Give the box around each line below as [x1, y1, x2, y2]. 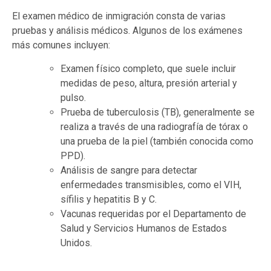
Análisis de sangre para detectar [60, 164, 197, 176]
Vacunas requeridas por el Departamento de [60, 207, 246, 220]
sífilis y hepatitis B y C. [60, 193, 157, 205]
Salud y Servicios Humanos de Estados [60, 222, 227, 234]
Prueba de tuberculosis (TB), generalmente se [60, 106, 255, 118]
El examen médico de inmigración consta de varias [12, 10, 226, 22]
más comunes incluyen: [12, 39, 110, 51]
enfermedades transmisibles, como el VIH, [60, 178, 241, 191]
